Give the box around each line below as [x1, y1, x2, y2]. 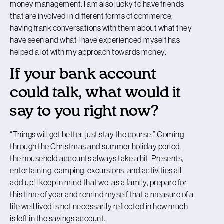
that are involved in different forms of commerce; [10, 11, 173, 20]
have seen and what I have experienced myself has [10, 35, 180, 44]
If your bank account [10, 66, 156, 82]
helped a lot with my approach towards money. [10, 47, 168, 56]
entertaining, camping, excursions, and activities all [10, 165, 182, 175]
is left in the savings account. [10, 213, 107, 223]
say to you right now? [10, 103, 163, 119]
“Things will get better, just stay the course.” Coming [10, 129, 184, 139]
